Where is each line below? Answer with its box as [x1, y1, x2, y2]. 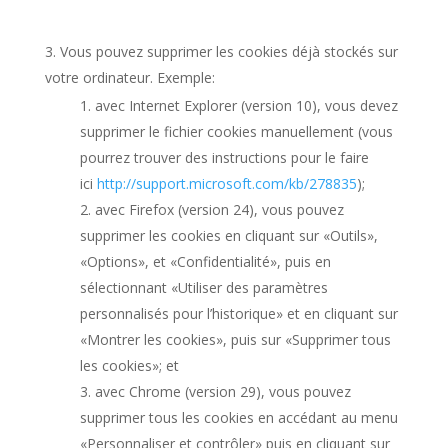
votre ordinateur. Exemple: [44, 68, 215, 87]
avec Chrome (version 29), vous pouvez [94, 382, 351, 401]
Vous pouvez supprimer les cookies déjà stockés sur [59, 42, 398, 61]
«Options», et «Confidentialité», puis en [79, 252, 331, 271]
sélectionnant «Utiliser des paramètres [79, 278, 328, 297]
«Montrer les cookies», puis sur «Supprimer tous [79, 330, 391, 349]
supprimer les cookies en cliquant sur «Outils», [79, 226, 378, 245]
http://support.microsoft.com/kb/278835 [96, 174, 357, 193]
